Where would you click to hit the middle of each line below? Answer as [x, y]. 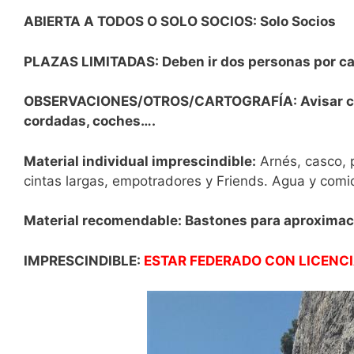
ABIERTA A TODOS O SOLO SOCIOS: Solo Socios [180, 22]
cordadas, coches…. [90, 121]
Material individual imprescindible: [140, 161]
